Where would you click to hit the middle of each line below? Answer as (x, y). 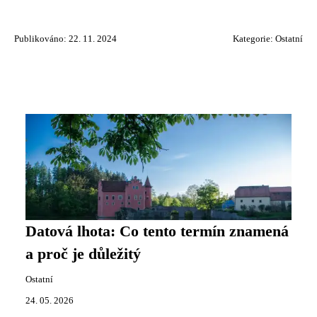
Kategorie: (254, 39)
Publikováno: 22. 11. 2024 (65, 39)
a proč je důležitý (83, 254)
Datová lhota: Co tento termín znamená (157, 231)
